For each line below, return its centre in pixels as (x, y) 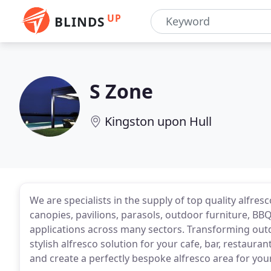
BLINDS (80, 22)
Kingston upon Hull (158, 121)
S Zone (121, 91)
